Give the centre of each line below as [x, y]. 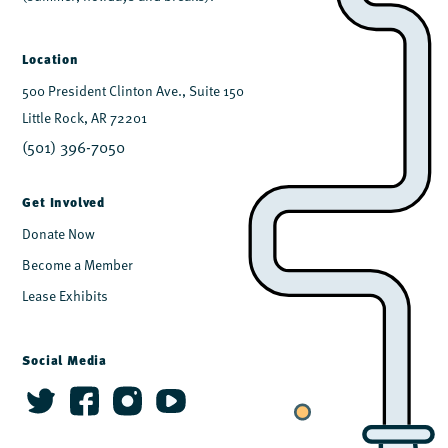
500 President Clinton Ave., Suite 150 [133, 91]
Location [50, 59]
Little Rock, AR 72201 [85, 118]
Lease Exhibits [65, 296]
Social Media [64, 360]
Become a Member [78, 265]
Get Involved [63, 202]
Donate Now [59, 234]
